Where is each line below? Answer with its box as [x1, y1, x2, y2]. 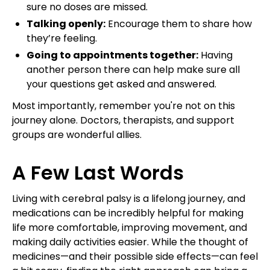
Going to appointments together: [27, 48, 198, 62]
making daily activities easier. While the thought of [12, 234, 248, 249]
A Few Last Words [12, 159, 184, 186]
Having [198, 48, 233, 62]
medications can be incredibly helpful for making [12, 206, 243, 220]
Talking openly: [27, 16, 105, 31]
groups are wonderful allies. [12, 127, 142, 142]
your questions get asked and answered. [27, 77, 216, 91]
